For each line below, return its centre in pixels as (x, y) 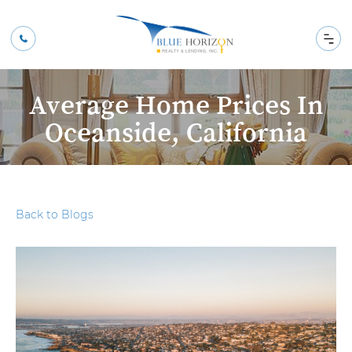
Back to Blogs (55, 214)
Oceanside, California (176, 132)
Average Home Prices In (176, 104)
